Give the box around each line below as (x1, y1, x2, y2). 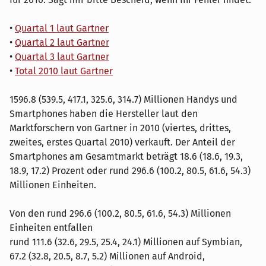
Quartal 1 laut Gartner (15, 22, 109, 34)
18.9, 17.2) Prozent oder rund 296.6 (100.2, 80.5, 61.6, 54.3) (9, 164, 251, 176)
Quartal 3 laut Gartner (15, 50, 109, 62)
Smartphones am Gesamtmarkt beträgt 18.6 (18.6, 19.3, (9, 150, 243, 162)
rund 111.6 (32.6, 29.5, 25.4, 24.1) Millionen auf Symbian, (9, 236, 242, 248)
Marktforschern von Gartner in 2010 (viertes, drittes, (9, 122, 231, 134)
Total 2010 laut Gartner (15, 65, 113, 77)
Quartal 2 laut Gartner (15, 36, 109, 48)
